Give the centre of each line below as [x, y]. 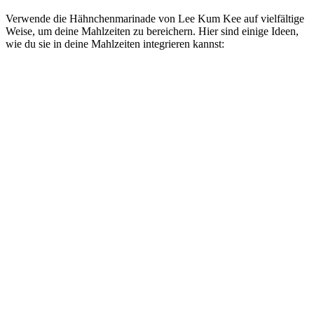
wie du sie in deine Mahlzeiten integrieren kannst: [115, 44]
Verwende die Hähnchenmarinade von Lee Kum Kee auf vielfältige [155, 19]
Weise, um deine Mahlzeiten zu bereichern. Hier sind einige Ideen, [152, 32]
